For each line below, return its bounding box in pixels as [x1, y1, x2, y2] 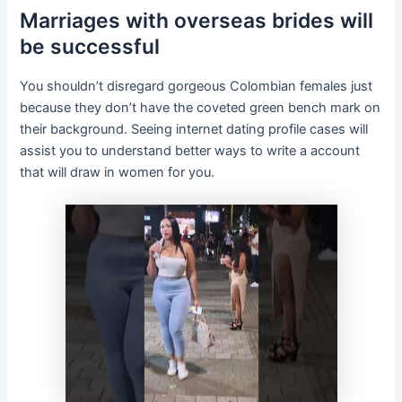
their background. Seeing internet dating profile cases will [20, 121, 369, 138]
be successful [20, 34, 161, 60]
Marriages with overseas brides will [20, 8, 374, 34]
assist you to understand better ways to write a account [20, 143, 361, 160]
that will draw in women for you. [20, 164, 215, 181]
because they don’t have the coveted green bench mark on [20, 100, 381, 117]
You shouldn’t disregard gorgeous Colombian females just [20, 78, 373, 95]
